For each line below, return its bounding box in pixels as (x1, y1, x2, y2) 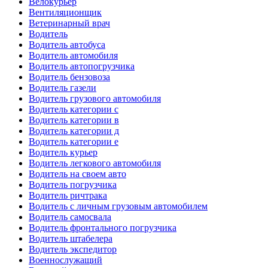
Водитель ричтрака (29, 190, 107, 200)
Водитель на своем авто (29, 168, 126, 179)
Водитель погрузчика (29, 179, 117, 190)
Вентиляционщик (29, 7, 102, 17)
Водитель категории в (29, 114, 119, 125)
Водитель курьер (29, 147, 98, 157)
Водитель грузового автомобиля (29, 93, 161, 103)
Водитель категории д (29, 125, 119, 136)
